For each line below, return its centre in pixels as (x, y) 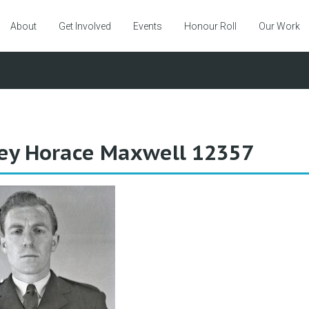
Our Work (279, 27)
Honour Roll (210, 27)
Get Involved (85, 27)
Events (148, 27)
